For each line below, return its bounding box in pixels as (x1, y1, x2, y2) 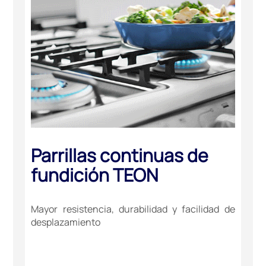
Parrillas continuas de (31, 143, 209, 168)
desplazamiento (31, 216, 101, 229)
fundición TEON (31, 163, 159, 188)
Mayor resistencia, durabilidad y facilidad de (31, 202, 235, 216)
